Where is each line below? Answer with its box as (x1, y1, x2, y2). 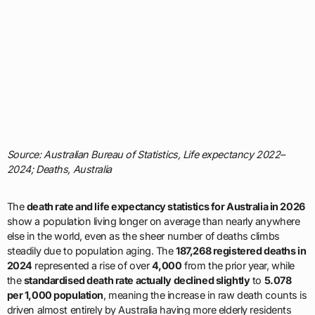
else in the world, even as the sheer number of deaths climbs (6, 230, 280, 243)
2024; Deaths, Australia (6, 163, 112, 176)
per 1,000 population (6, 289, 103, 302)
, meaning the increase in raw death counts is (103, 289, 307, 302)
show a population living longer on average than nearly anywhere (6, 215, 300, 228)
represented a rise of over (32, 259, 152, 272)
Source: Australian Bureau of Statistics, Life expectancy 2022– (6, 148, 285, 161)
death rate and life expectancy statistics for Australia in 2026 (26, 200, 305, 213)
